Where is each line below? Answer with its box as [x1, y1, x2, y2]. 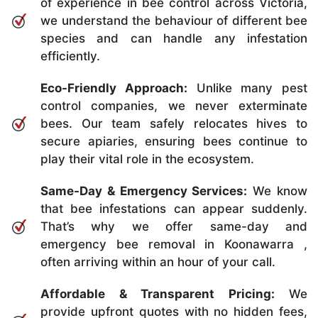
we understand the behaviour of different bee [40, 13, 307, 28]
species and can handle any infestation [40, 31, 307, 45]
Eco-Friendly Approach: [40, 80, 187, 95]
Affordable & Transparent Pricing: [40, 286, 275, 301]
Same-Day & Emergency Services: [40, 183, 248, 198]
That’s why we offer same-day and [40, 219, 307, 234]
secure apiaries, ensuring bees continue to [40, 133, 307, 148]
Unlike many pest [187, 80, 307, 95]
